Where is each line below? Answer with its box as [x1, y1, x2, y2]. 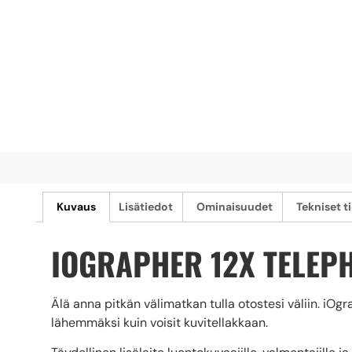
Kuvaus [56, 200, 96, 214]
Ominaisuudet [196, 200, 273, 214]
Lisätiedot [119, 200, 174, 214]
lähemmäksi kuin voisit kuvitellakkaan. [51, 313, 268, 331]
